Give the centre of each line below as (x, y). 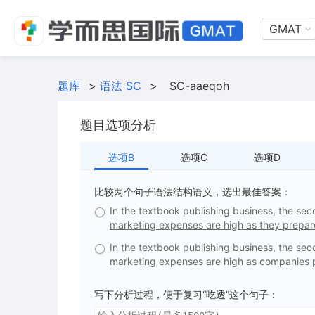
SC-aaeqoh (199, 86)
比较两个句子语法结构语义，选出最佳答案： (193, 192)
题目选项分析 (118, 125)
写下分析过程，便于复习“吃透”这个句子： (186, 294)
